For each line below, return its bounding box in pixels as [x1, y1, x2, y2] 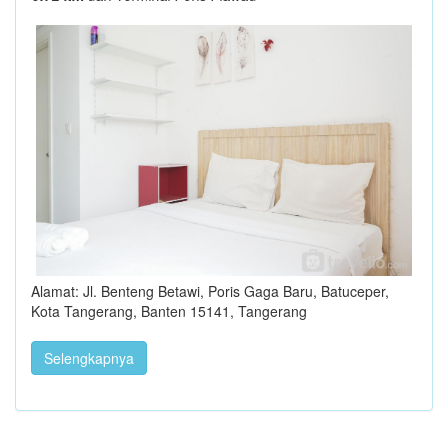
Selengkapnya [44, 347, 134, 368]
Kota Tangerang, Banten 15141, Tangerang [31, 300, 307, 321]
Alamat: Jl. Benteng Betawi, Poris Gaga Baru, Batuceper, [31, 280, 389, 301]
